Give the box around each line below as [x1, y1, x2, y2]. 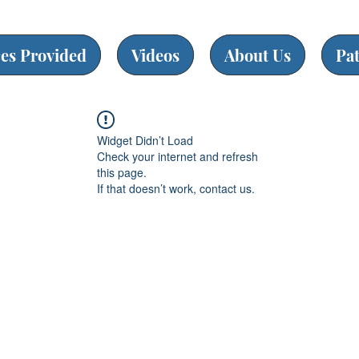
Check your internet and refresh [97, 148, 258, 164]
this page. [97, 164, 147, 180]
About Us [224, 44, 291, 66]
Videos [131, 44, 179, 66]
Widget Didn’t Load [97, 132, 193, 148]
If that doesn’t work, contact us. [97, 180, 255, 196]
